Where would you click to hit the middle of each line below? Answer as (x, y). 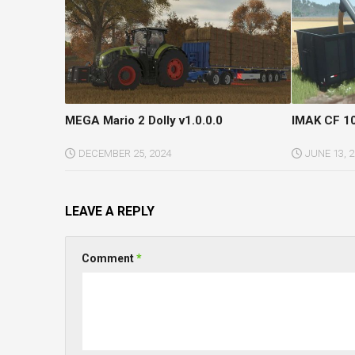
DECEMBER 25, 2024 (124, 153)
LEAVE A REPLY (109, 211)
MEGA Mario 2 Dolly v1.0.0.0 (143, 120)
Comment (109, 258)
